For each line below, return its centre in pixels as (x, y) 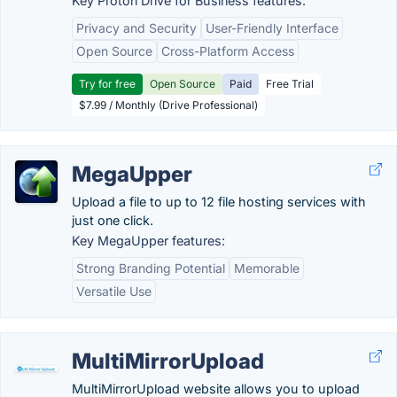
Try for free (107, 84)
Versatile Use (114, 291)
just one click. (113, 220)
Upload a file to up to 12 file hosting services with (219, 202)
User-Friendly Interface (272, 28)
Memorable (267, 268)
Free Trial (290, 84)
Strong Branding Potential (151, 268)
